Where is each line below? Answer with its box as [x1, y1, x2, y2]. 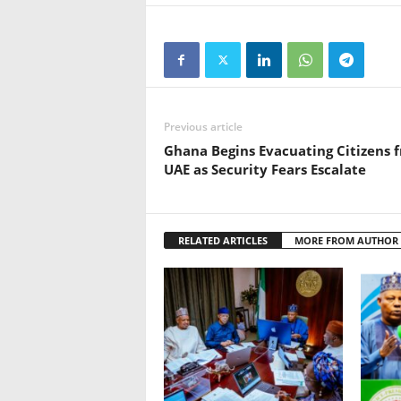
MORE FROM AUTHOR [294, 234, 398, 247]
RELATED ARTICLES [177, 234, 268, 247]
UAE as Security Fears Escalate [163, 160, 366, 178]
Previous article [163, 119, 243, 134]
